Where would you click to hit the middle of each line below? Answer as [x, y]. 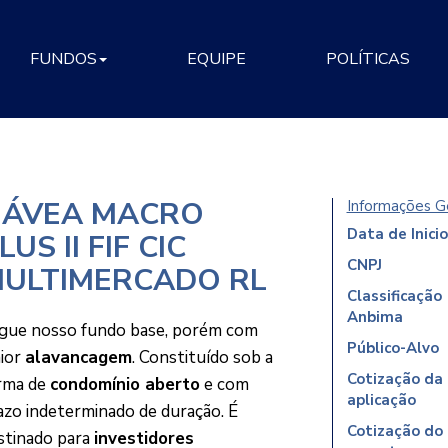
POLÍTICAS [368, 59]
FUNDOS [63, 59]
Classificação [394, 296]
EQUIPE [216, 59]
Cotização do [394, 431]
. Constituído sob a [202, 357]
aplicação [381, 400]
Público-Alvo [392, 348]
